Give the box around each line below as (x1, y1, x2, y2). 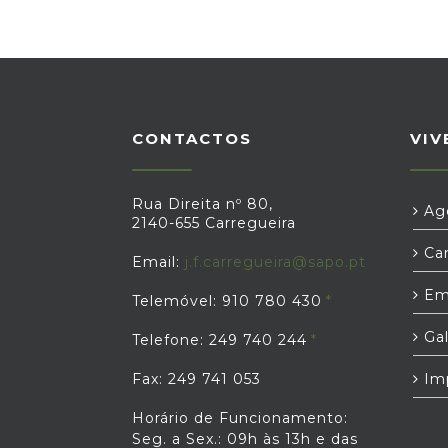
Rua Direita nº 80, (132, 195, 273, 213)
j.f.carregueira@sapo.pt (185, 253, 366, 271)
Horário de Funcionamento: (132, 409, 348, 427)
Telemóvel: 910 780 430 (132, 292, 322, 310)
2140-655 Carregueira (132, 214, 296, 232)
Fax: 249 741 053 (132, 370, 261, 388)
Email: (132, 253, 185, 271)
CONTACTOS (132, 129, 252, 148)
